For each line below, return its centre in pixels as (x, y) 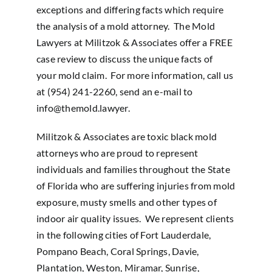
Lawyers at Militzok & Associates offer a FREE (134, 42)
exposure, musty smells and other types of (126, 202)
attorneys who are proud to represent (117, 153)
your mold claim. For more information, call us (135, 75)
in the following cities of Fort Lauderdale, (124, 235)
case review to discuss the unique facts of (124, 59)
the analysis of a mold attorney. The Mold (126, 26)
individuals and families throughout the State (133, 169)
